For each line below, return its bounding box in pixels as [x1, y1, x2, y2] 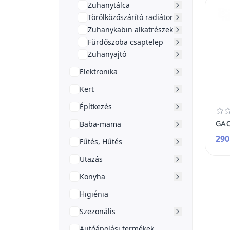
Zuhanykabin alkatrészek [88, 25, 173, 34]
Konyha [80, 171, 105, 181]
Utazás [80, 154, 103, 164]
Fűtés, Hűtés [80, 137, 122, 146]
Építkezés [80, 102, 112, 111]
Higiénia [80, 189, 108, 199]
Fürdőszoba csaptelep [88, 37, 163, 47]
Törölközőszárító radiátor [88, 12, 173, 22]
